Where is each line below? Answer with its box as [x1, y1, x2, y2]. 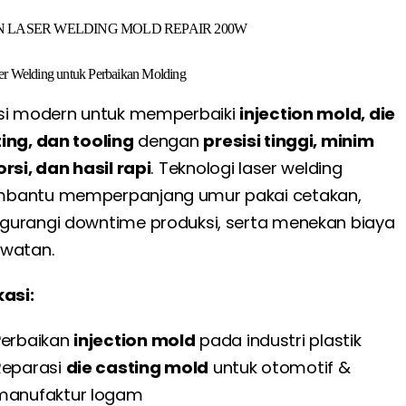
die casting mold [65, 356, 209, 380]
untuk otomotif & [208, 356, 351, 380]
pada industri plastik [195, 329, 362, 353]
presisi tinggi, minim [203, 130, 374, 153]
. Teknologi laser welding [150, 157, 343, 180]
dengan [133, 130, 204, 153]
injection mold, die [239, 102, 396, 126]
